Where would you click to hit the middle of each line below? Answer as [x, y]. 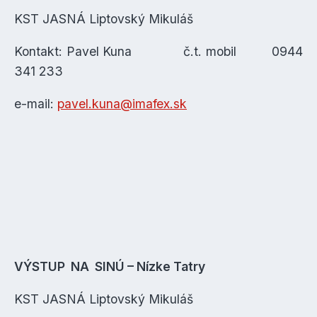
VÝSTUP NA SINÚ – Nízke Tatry [110, 266]
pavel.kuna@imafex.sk [122, 104]
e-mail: [36, 104]
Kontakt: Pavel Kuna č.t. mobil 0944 [158, 51]
